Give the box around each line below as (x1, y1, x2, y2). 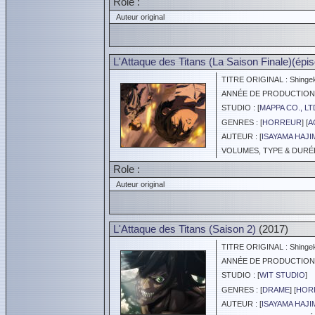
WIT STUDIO (259, 271, 305, 279)
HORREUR (262, 118, 302, 127)
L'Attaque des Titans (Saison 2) (113, 223, 256, 235)
